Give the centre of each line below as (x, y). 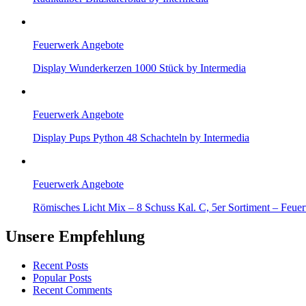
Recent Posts (60, 265)
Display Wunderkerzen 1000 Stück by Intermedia (139, 68)
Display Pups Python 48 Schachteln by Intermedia (141, 137)
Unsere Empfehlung (75, 236)
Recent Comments (72, 290)
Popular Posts (62, 277)
